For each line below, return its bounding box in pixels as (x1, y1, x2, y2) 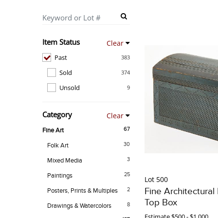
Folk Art (47, 142, 69, 150)
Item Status (42, 37, 80, 47)
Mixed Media (47, 157, 82, 165)
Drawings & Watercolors (47, 202, 111, 210)
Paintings (47, 172, 73, 180)
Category (42, 109, 72, 120)
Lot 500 (145, 175, 168, 184)
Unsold (59, 83, 80, 92)
